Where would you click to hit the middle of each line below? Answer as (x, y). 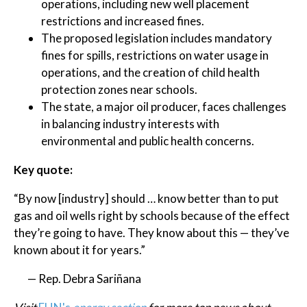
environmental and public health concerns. (148, 141)
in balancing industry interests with (130, 124)
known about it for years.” (79, 250)
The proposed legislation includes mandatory (157, 38)
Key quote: (43, 170)
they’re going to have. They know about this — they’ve (151, 233)
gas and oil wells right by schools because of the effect (152, 216)
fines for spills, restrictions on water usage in (155, 55)
